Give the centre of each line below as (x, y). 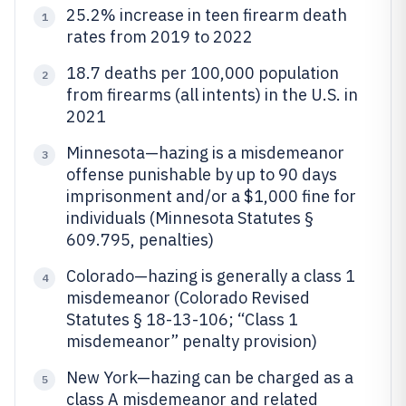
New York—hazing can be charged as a (210, 377)
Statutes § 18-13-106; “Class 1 (182, 319)
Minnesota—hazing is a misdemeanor (205, 153)
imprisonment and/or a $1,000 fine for (211, 196)
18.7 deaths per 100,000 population (203, 73)
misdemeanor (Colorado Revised (188, 298)
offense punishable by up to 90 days (202, 174)
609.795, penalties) (140, 240)
